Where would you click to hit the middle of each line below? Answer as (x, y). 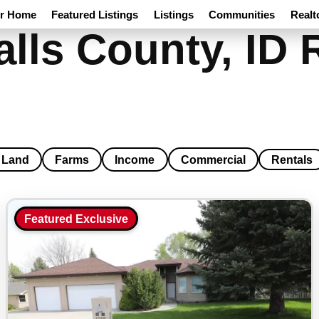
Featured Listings (95, 14)
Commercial (213, 159)
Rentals (292, 159)
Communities (242, 14)
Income (135, 159)
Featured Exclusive (76, 218)
